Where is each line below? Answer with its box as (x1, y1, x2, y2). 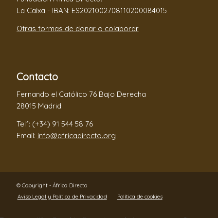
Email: (16, 130, 37, 140)
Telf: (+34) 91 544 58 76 (16, 119, 93, 128)
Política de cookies (117, 193, 163, 200)
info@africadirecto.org (37, 130, 116, 140)
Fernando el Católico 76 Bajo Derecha (16, 90, 146, 99)
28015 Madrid (16, 101, 61, 110)
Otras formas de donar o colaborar (16, 23, 139, 33)
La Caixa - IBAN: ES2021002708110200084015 (16, 6, 167, 15)
